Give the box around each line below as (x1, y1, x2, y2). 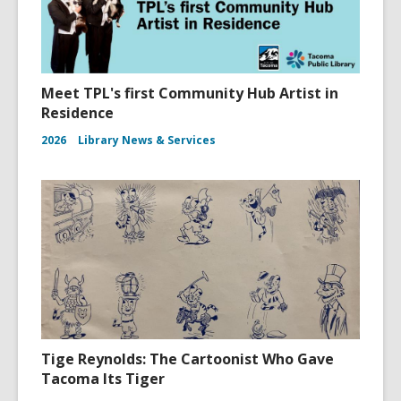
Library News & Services (78, 132, 216, 148)
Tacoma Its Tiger (41, 369, 165, 388)
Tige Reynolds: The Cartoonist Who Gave (41, 349, 334, 369)
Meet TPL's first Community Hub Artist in (41, 83, 338, 103)
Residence (41, 103, 114, 123)
